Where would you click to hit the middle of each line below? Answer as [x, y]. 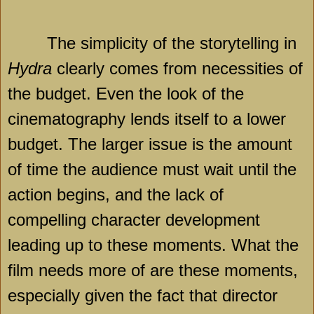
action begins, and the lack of [116, 195]
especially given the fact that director [143, 296]
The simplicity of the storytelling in [172, 43]
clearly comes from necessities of [177, 69]
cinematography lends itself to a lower [147, 119]
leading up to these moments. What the [153, 245]
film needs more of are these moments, [153, 271]
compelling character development [134, 220]
